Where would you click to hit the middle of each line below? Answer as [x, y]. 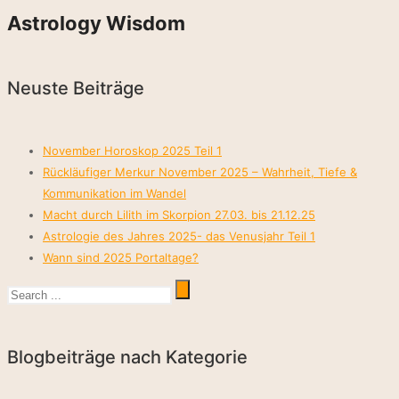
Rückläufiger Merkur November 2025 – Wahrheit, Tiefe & [200, 171]
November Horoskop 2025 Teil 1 [132, 150]
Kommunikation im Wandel [114, 193]
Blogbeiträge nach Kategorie [127, 357]
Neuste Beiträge [76, 89]
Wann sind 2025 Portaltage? [121, 257]
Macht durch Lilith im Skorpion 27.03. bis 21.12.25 [179, 214]
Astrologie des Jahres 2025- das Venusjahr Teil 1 [179, 236]
